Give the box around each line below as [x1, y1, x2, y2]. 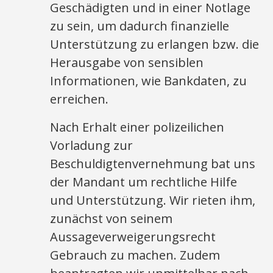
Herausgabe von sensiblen [50, 54, 204, 71]
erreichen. [50, 91, 109, 107]
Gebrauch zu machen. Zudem [50, 247, 221, 263]
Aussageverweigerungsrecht [50, 229, 216, 245]
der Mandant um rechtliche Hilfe [50, 174, 238, 190]
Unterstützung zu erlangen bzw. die [50, 36, 260, 52]
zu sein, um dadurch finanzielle [50, 18, 230, 34]
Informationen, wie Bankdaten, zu [50, 73, 247, 89]
